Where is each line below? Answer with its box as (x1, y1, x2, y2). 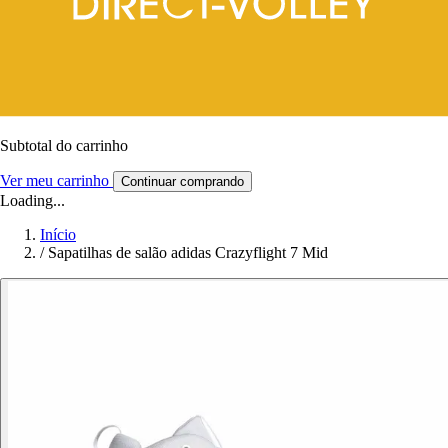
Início (40, 225, 76, 243)
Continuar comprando (121, 173, 244, 189)
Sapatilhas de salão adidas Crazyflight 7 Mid (48, 243, 328, 261)
